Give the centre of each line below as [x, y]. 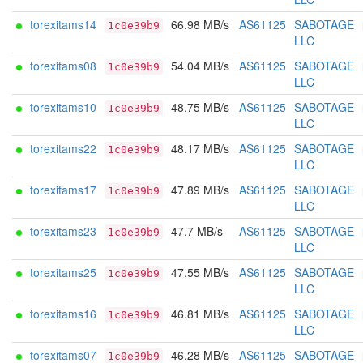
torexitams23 [63, 231]
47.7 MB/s [197, 231]
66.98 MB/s [200, 24]
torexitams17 [63, 190]
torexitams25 [63, 272]
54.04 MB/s [200, 66]
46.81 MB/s [200, 314]
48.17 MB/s [200, 148]
